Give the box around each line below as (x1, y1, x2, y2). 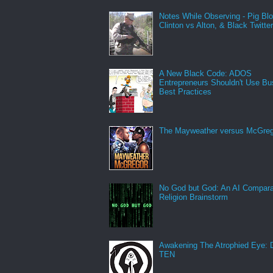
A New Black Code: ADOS (159, 69, 252, 79)
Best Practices (159, 87, 212, 97)
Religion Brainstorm (159, 193, 229, 202)
